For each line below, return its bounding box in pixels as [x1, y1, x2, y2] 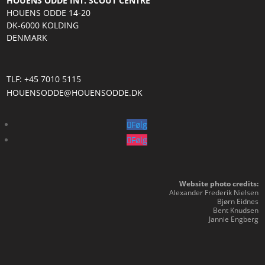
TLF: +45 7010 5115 [7, 73, 82, 85]
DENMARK [7, 32, 48, 43]
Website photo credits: [179, 179, 258, 189]
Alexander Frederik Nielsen [169, 188, 258, 198]
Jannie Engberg [208, 214, 258, 224]
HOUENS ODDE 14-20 [7, 7, 91, 18]
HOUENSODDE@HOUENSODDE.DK [7, 87, 143, 98]
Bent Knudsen [212, 205, 258, 215]
